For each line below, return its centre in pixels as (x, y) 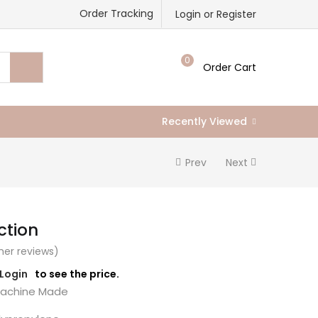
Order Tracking (116, 13)
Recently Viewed (204, 121)
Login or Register (216, 15)
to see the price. (77, 274)
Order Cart (230, 67)
